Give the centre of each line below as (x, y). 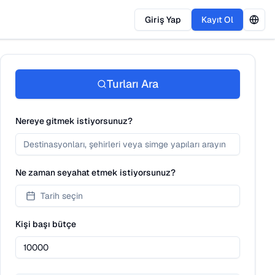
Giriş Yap (163, 19)
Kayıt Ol (217, 19)
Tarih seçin (62, 196)
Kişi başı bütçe (46, 224)
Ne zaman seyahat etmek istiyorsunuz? (95, 172)
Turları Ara (133, 84)
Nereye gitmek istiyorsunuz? (74, 121)
